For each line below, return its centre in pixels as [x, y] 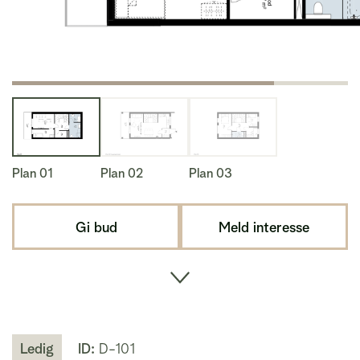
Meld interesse [264, 227]
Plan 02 [122, 173]
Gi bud [96, 227]
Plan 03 [211, 173]
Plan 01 [33, 173]
